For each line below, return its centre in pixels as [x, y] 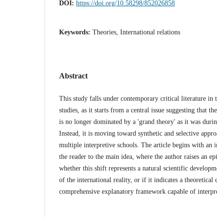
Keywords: [76, 32]
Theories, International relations [136, 32]
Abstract [73, 76]
